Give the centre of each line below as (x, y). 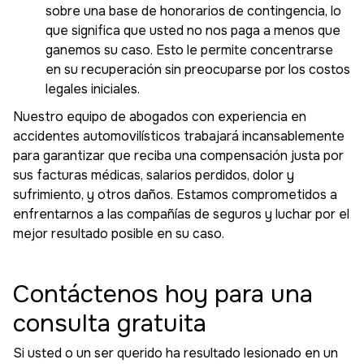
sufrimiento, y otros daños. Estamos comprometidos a (175, 194)
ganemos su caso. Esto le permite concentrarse (189, 50)
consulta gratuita (110, 323)
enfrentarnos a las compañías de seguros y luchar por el (181, 214)
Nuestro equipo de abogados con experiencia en (160, 116)
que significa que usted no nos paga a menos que (193, 30)
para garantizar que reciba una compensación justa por (178, 155)
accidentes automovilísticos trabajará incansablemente (179, 136)
